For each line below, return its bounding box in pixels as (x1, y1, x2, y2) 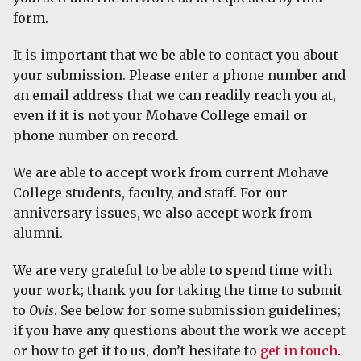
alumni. (13, 225, 63, 242)
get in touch (260, 342, 338, 359)
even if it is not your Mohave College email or (13, 107, 308, 124)
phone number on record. (13, 127, 179, 144)
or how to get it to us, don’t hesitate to (13, 342, 260, 359)
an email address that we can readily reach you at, (13, 87, 336, 104)
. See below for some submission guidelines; (54, 301, 341, 318)
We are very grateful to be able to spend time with (13, 261, 332, 278)
